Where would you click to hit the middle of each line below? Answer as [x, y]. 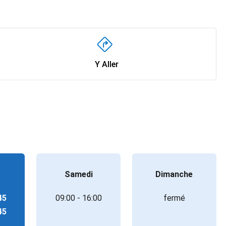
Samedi [78, 175]
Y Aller [106, 65]
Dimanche [174, 175]
